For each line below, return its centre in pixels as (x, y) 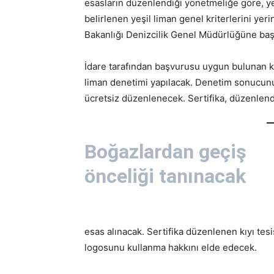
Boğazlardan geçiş (165, 151)
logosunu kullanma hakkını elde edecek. (171, 247)
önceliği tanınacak (165, 176)
